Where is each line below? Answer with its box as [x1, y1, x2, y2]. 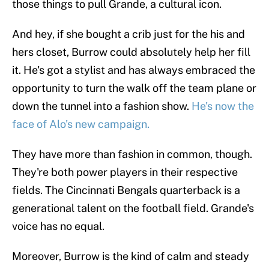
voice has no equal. [12, 220, 104, 233]
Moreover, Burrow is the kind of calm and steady [12, 250, 249, 263]
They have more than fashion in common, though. [12, 148, 252, 161]
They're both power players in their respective [12, 166, 238, 179]
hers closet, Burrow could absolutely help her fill [12, 46, 250, 59]
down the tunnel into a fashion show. [12, 100, 192, 113]
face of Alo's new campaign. [12, 118, 150, 131]
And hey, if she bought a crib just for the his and [12, 28, 245, 41]
